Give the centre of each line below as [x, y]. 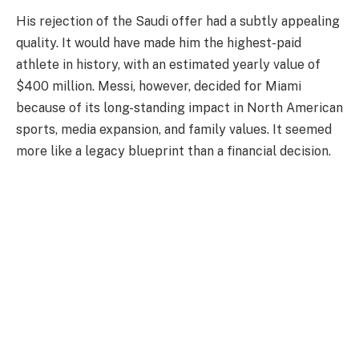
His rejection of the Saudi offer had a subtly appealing [178, 22]
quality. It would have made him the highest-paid [159, 43]
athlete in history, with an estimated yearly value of [168, 65]
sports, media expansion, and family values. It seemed [174, 130]
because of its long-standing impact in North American [179, 108]
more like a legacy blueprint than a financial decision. [173, 151]
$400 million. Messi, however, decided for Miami [159, 87]
